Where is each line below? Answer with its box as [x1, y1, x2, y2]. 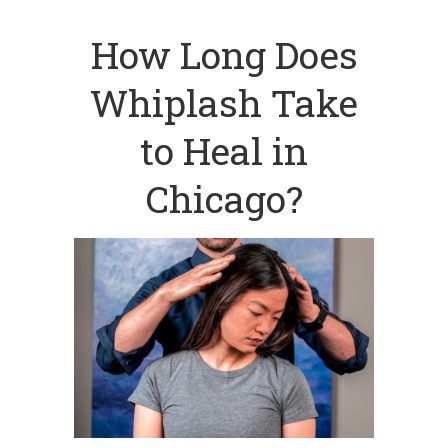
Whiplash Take [90, 78, 358, 127]
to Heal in [140, 126, 308, 175]
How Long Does [90, 30, 358, 79]
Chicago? [145, 174, 303, 223]
